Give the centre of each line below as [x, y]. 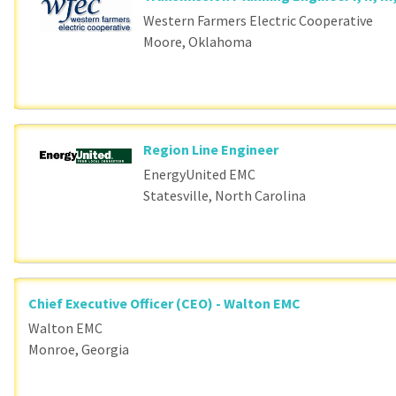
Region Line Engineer [211, 149]
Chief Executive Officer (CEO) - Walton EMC [164, 303]
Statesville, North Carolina [225, 195]
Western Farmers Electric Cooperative [259, 20]
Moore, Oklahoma [198, 42]
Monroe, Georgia [79, 349]
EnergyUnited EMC [200, 174]
